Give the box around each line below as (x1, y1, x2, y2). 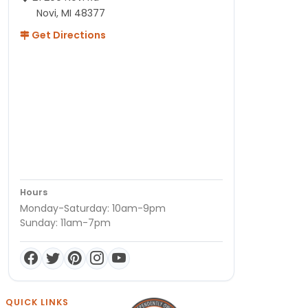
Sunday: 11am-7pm (20, 215, 111, 230)
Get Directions (30, 27, 106, 42)
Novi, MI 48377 (36, 5, 105, 20)
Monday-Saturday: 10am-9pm (20, 201, 166, 215)
